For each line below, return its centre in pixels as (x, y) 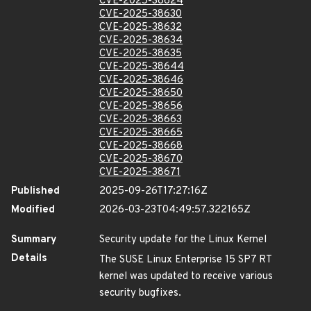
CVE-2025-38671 (140, 173)
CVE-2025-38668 (141, 146)
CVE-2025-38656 (141, 107)
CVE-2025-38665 (141, 133)
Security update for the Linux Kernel (183, 240)
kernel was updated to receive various (186, 277)
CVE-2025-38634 (141, 41)
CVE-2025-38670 (141, 159)
